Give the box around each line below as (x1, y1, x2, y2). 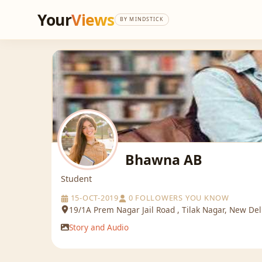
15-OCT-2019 (68, 192, 119, 203)
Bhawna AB (125, 150, 202, 169)
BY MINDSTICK (120, 16, 163, 23)
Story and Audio (68, 222, 129, 233)
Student (61, 173, 92, 184)
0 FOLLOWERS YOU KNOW (126, 192, 229, 203)
